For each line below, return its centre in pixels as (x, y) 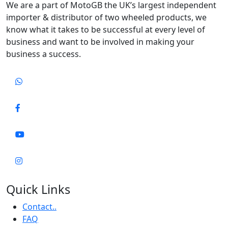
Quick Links (38, 190)
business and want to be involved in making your (100, 42)
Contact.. (39, 207)
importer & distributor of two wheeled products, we (106, 18)
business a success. (44, 54)
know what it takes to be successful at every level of (106, 30)
